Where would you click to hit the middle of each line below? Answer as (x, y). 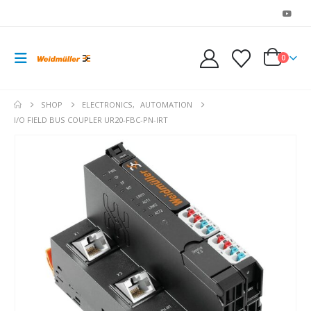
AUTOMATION (167, 104)
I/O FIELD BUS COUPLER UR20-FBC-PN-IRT (91, 120)
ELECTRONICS (108, 104)
